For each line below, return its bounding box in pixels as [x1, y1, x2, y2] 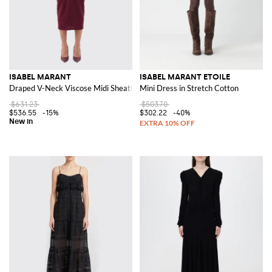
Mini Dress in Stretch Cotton [140, 83, 239, 93]
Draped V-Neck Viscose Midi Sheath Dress [9, 83, 157, 93]
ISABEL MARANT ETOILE [140, 72, 230, 81]
